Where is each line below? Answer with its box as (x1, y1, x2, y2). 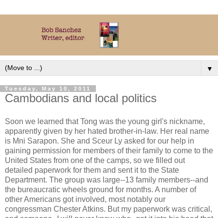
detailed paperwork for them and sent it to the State (5, 165, 179, 174)
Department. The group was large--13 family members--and (5, 175, 208, 184)
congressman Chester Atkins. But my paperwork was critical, (5, 204, 212, 213)
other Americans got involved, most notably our (5, 195, 165, 203)
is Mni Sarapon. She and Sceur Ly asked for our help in (5, 136, 194, 145)
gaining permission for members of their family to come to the (5, 146, 213, 155)
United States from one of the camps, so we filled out (5, 156, 185, 164)
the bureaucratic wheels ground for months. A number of (5, 185, 196, 194)
